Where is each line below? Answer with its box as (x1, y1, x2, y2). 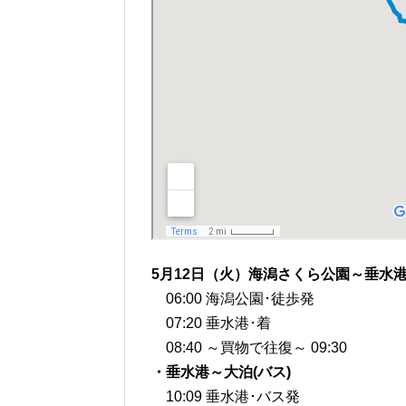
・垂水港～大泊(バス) (151, 364, 291, 381)
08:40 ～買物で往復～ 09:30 (151, 340, 347, 356)
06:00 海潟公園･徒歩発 (151, 291, 314, 307)
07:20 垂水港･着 (151, 315, 271, 332)
